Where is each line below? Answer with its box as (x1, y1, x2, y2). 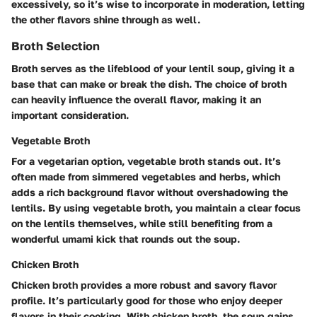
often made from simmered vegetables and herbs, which (11, 171, 280, 183)
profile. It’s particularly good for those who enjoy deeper (11, 294, 282, 307)
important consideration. (11, 109, 129, 122)
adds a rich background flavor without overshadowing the (11, 186, 288, 199)
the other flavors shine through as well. (11, 13, 200, 26)
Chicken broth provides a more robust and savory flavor (11, 279, 277, 292)
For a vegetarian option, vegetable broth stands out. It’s (11, 155, 281, 168)
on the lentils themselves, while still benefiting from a (11, 217, 272, 230)
